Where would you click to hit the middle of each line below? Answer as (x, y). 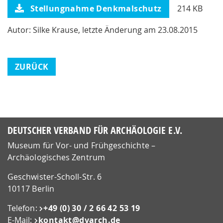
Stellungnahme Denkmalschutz (95, 8)
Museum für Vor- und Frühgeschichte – (81, 145)
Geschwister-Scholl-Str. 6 (55, 177)
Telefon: (23, 208)
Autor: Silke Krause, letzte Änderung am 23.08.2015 (103, 30)
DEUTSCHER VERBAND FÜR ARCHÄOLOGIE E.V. (95, 130)
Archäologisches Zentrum (56, 157)
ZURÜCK (32, 67)
